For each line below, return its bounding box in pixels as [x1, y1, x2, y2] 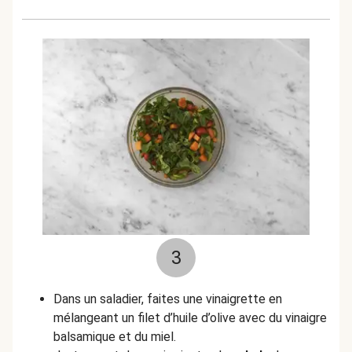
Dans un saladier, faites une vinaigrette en [53, 291, 282, 306]
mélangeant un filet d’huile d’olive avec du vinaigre [53, 310, 327, 325]
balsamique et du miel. [53, 329, 176, 344]
